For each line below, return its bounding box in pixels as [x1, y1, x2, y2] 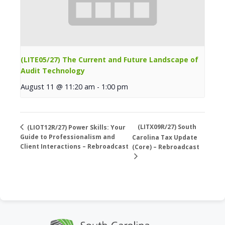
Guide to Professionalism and [20, 133, 115, 142]
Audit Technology [21, 66, 85, 76]
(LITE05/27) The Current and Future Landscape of [21, 55, 198, 65]
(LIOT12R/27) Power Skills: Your [26, 123, 126, 132]
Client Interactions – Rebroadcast [20, 142, 129, 151]
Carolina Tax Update [132, 133, 197, 142]
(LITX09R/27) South [137, 123, 196, 132]
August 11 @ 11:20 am [21, 82, 95, 92]
